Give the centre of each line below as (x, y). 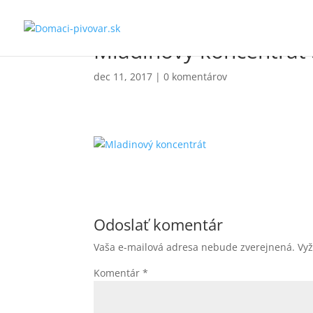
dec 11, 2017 (123, 77)
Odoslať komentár (159, 224)
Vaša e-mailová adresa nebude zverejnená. (195, 247)
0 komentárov (196, 77)
